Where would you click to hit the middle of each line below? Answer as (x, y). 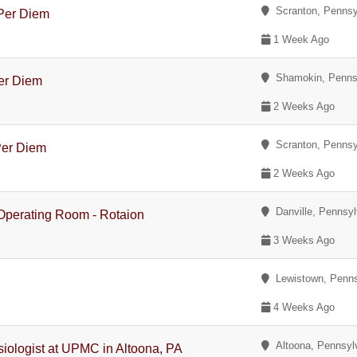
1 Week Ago (300, 39)
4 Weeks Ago (303, 307)
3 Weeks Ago (303, 240)
